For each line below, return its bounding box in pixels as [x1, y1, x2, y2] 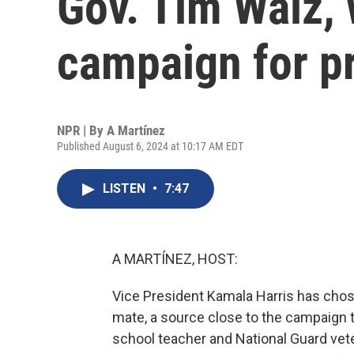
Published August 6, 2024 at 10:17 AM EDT [57, 140, 243, 153]
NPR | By [57, 122, 107, 138]
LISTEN [103, 181, 149, 196]
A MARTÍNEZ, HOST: [112, 250, 238, 267]
